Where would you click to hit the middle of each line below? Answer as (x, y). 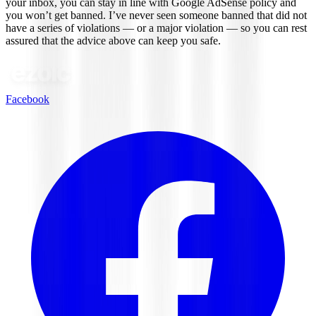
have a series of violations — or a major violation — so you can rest (156, 28)
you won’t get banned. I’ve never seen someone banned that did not (156, 16)
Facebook (28, 99)
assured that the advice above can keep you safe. (113, 41)
